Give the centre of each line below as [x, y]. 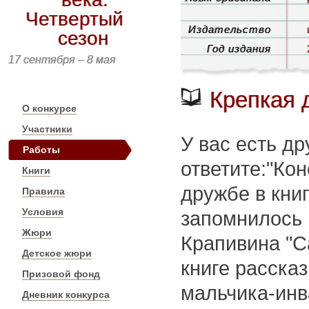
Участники [47, 129]
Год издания [239, 49]
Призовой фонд [61, 274]
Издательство [230, 29]
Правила [43, 191]
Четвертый [74, 19]
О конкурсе [49, 108]
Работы [41, 150]
